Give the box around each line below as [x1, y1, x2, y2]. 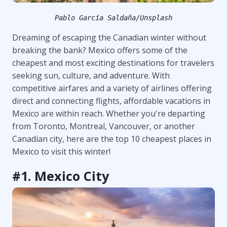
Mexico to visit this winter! [12, 145, 110, 157]
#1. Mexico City [12, 167, 109, 184]
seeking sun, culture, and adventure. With [12, 69, 170, 81]
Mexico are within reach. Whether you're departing [12, 107, 205, 119]
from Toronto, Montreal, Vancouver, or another [12, 120, 195, 132]
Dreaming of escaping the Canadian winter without [12, 31, 206, 43]
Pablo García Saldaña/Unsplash [55, 13, 172, 22]
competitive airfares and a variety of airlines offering [12, 82, 212, 94]
